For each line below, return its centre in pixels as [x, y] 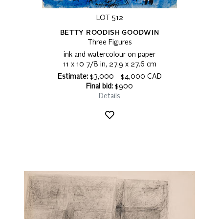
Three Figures [109, 43]
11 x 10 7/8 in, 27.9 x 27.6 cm [109, 65]
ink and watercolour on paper [109, 55]
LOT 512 [109, 18]
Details [109, 97]
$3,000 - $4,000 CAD [125, 77]
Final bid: [99, 87]
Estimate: [73, 77]
